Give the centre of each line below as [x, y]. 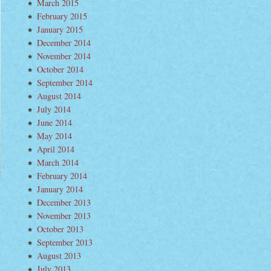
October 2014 [60, 69]
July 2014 [54, 109]
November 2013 [64, 216]
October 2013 [60, 229]
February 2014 [62, 176]
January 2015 [60, 29]
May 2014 [54, 136]
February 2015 [62, 16]
